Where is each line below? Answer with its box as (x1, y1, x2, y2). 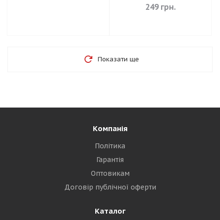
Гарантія (96, 155, 124, 164)
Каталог (94, 206, 126, 216)
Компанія (92, 124, 128, 133)
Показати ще (98, 55, 139, 63)
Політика (95, 141, 125, 150)
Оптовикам (90, 169, 130, 178)
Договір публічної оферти (64, 183, 156, 192)
